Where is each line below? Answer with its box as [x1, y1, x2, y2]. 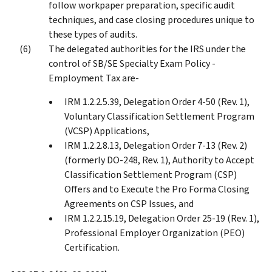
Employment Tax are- [49, 71, 139, 84]
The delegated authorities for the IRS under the [49, 42, 246, 55]
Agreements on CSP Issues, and [64, 197, 194, 210]
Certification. [64, 240, 120, 254]
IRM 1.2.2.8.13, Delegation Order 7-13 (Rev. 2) [64, 138, 247, 152]
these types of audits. [49, 27, 137, 41]
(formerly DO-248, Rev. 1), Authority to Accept [64, 153, 254, 166]
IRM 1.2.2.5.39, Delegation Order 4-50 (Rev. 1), [64, 95, 250, 108]
